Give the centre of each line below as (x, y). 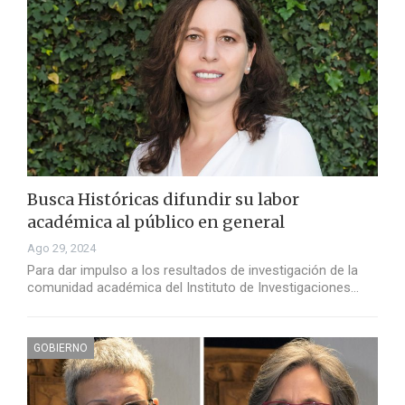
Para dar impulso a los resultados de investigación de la (193, 271)
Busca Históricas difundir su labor (163, 200)
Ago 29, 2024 (61, 249)
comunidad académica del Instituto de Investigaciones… (193, 288)
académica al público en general (156, 222)
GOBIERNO (61, 348)
